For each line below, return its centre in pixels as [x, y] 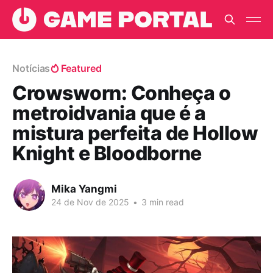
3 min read [161, 202]
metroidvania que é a [109, 113]
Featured [81, 68]
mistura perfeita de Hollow [135, 133]
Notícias [31, 68]
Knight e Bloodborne [107, 153]
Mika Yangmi [84, 189]
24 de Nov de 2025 [90, 202]
